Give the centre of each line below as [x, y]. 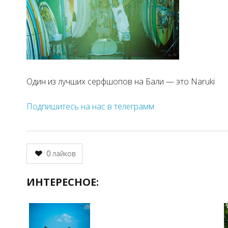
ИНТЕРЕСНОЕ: [63, 182]
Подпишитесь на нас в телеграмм [90, 106]
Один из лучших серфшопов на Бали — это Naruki [121, 81]
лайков [63, 153]
